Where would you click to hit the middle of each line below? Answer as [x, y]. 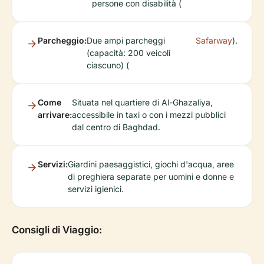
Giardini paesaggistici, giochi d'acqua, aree [151, 164]
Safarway [214, 41]
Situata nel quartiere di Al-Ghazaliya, [142, 103]
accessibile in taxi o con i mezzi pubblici [149, 115]
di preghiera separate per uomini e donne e [151, 177]
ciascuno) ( [108, 65]
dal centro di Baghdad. [116, 127]
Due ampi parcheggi [126, 41]
